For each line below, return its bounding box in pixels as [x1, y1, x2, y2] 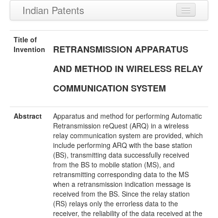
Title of [14, 35, 37, 44]
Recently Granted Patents [27, 24, 112, 34]
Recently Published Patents [27, 44, 119, 54]
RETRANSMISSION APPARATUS [53, 43, 188, 55]
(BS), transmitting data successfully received [53, 150, 189, 160]
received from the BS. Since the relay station [53, 189, 190, 199]
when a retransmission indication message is [53, 179, 191, 189]
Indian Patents [22, 3, 84, 17]
